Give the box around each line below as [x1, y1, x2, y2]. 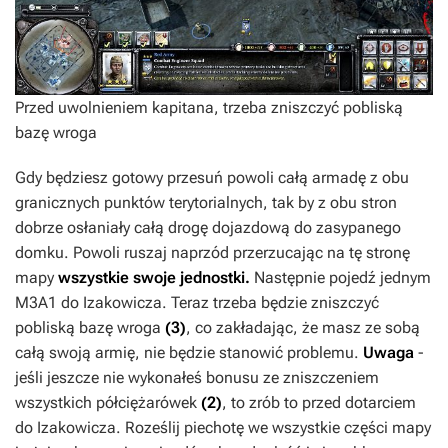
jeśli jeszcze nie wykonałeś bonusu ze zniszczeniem [15, 367, 379, 387]
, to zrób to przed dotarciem [222, 392, 416, 412]
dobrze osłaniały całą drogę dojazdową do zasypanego [15, 217, 401, 237]
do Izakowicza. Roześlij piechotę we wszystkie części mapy [15, 417, 431, 437]
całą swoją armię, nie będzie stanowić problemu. [15, 342, 363, 362]
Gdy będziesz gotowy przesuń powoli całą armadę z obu [15, 167, 409, 187]
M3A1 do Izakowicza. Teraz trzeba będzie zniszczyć [15, 292, 379, 312]
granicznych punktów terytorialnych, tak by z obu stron [15, 192, 397, 212]
